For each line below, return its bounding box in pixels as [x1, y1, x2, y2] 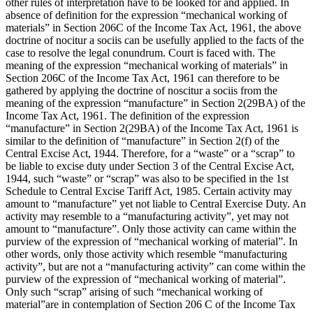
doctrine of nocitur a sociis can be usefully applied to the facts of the [6, 34, 304, 46]
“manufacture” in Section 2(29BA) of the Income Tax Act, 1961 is [6, 122, 298, 134]
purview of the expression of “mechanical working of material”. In [6, 235, 298, 247]
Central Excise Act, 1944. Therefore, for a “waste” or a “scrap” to [6, 147, 295, 159]
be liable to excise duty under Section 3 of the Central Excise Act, [6, 159, 294, 172]
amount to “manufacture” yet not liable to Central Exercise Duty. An [6, 197, 306, 210]
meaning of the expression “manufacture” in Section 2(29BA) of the [6, 96, 305, 109]
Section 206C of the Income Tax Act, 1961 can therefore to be [6, 71, 279, 84]
